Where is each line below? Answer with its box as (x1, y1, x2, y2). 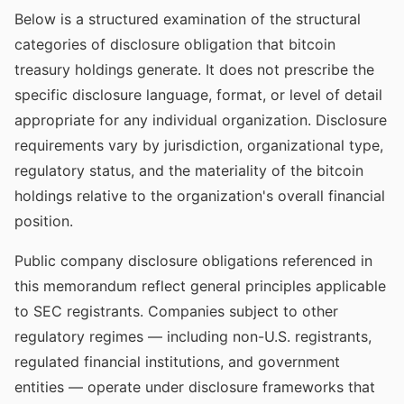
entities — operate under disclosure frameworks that (14, 378, 375, 396)
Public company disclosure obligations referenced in (14, 252, 372, 270)
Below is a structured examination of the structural (14, 10, 361, 28)
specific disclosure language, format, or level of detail (14, 86, 382, 104)
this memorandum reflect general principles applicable (14, 277, 386, 295)
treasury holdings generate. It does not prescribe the (14, 60, 374, 78)
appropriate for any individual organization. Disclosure (14, 111, 387, 129)
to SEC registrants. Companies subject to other (14, 302, 338, 320)
